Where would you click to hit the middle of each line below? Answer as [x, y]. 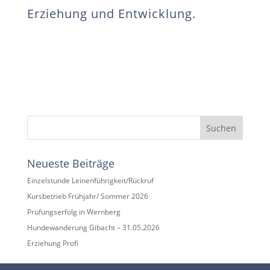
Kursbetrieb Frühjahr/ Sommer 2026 [87, 196]
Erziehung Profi [52, 243]
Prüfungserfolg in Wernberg [74, 212]
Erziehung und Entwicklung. [111, 14]
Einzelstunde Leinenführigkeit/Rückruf [90, 181]
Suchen [221, 128]
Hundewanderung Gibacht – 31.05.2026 [93, 228]
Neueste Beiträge [71, 163]
